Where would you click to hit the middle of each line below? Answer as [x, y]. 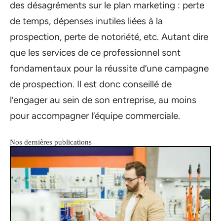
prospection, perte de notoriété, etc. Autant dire [109, 37]
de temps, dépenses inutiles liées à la [86, 21]
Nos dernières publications [51, 142]
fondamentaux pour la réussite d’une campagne [109, 68]
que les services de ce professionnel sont [95, 52]
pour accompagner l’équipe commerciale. [95, 115]
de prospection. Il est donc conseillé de [91, 84]
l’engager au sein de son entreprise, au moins [103, 100]
